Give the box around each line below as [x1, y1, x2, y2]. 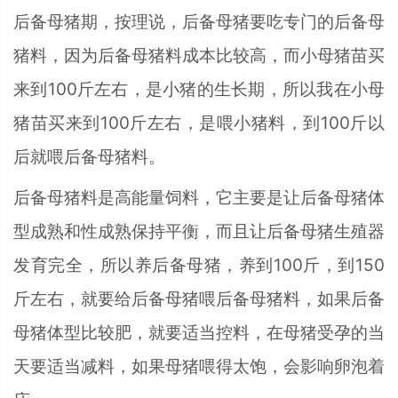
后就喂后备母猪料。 [13, 146, 165, 167]
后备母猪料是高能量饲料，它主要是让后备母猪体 [13, 187, 385, 209]
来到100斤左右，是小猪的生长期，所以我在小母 [13, 78, 385, 99]
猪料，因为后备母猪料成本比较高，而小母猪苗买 [13, 44, 385, 66]
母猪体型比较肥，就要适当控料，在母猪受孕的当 [13, 322, 385, 344]
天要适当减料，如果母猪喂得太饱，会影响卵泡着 [13, 356, 385, 378]
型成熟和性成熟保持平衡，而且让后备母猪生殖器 [13, 221, 385, 243]
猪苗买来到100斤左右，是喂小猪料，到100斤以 [13, 112, 385, 133]
